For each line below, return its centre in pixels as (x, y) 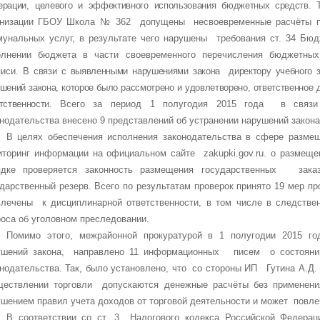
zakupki (220, 153)
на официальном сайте (148, 153)
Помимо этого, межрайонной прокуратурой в (113, 235)
